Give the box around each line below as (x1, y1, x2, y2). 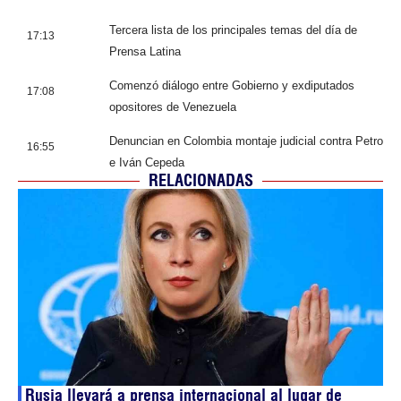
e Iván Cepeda (109, 156, 184, 169)
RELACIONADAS (148, 170, 253, 191)
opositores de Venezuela (109, 100, 236, 114)
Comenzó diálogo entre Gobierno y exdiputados (109, 79, 354, 92)
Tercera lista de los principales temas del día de (109, 23, 357, 37)
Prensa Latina (109, 45, 181, 58)
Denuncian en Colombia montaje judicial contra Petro (109, 134, 383, 148)
